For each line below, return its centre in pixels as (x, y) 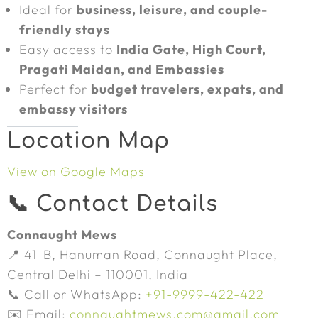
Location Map (88, 141)
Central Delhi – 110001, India (98, 274)
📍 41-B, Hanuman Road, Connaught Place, (142, 254)
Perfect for (55, 89)
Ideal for (48, 10)
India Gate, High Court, (191, 49)
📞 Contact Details (113, 204)
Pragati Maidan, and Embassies (122, 69)
